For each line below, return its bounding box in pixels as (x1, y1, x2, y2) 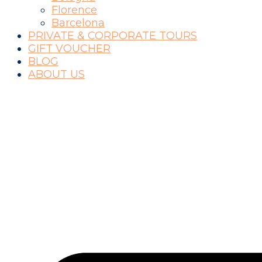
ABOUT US (28, 67, 85, 81)
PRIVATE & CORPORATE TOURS (28, 29, 197, 42)
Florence (51, 3, 97, 16)
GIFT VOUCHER (28, 42, 111, 55)
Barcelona (51, 16, 105, 29)
